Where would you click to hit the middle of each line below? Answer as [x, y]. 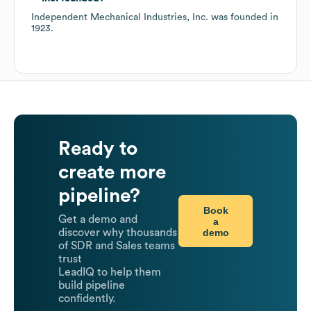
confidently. [87, 299]
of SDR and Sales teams [117, 246]
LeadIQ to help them [110, 272]
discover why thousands [118, 233]
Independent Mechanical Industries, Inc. [120, 18]
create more [112, 173]
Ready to [98, 149]
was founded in [243, 18]
